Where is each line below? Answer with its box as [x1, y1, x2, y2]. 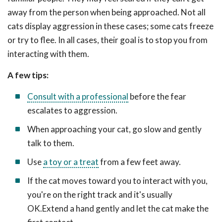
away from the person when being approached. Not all [7, 7, 206, 17]
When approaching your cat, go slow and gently [27, 124, 202, 134]
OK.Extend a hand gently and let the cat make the [27, 203, 209, 214]
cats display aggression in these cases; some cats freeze [7, 21, 214, 31]
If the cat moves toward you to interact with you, [27, 175, 208, 186]
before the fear [128, 91, 186, 102]
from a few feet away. [99, 157, 181, 167]
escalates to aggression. [27, 105, 117, 115]
